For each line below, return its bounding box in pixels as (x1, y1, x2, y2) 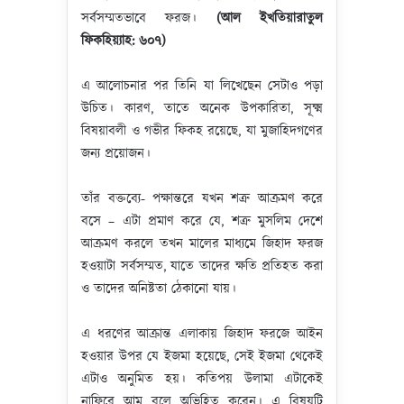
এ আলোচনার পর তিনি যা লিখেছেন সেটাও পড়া (81, 77, 323, 96)
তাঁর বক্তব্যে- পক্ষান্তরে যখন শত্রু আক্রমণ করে (81, 189, 323, 208)
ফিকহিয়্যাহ (81, 32, 132, 50)
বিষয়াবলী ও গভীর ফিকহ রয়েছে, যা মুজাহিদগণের (81, 122, 323, 141)
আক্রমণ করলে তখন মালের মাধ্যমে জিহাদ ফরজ (81, 234, 323, 253)
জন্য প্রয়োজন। (81, 144, 151, 163)
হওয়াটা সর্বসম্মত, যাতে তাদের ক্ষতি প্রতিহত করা (81, 257, 323, 276)
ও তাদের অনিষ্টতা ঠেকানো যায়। (81, 280, 236, 298)
